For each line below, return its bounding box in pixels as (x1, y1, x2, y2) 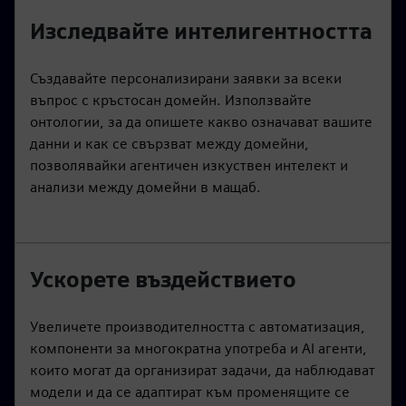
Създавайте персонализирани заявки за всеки (30, 69, 342, 87)
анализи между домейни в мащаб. (30, 178, 261, 196)
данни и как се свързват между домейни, (30, 134, 309, 152)
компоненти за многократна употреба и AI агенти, (30, 339, 367, 357)
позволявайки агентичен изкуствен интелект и (30, 156, 348, 174)
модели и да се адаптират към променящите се (30, 382, 350, 401)
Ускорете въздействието (30, 266, 296, 293)
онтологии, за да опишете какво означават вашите (30, 112, 372, 130)
